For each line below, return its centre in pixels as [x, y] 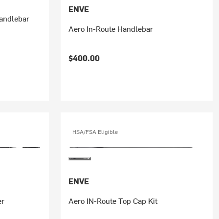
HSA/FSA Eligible [95, 131]
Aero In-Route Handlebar [110, 28]
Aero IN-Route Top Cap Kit [113, 200]
